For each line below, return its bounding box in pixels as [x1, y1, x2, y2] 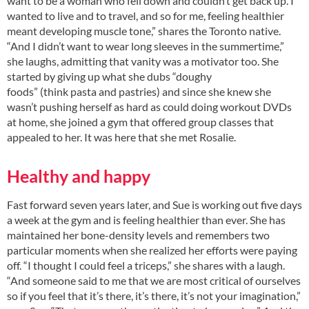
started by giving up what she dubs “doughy [7, 70, 212, 83]
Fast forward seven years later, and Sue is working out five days [7, 197, 302, 211]
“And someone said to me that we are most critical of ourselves [7, 273, 301, 287]
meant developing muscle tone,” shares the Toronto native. [7, 24, 281, 38]
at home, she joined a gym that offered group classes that [7, 115, 274, 129]
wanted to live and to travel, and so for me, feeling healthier [7, 9, 284, 23]
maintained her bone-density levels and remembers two [7, 228, 270, 241]
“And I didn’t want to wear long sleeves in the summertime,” [7, 39, 284, 53]
